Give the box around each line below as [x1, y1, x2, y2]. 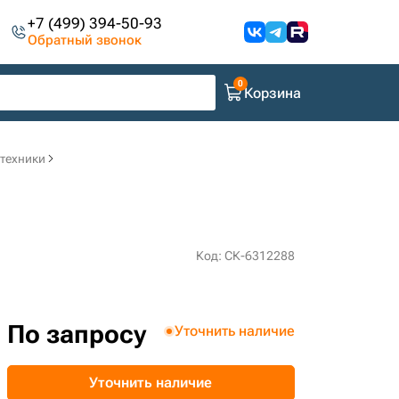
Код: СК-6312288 [195, 248, 295, 263]
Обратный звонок [28, 32, 142, 48]
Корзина [244, 84, 301, 102]
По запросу [6, 320, 146, 349]
